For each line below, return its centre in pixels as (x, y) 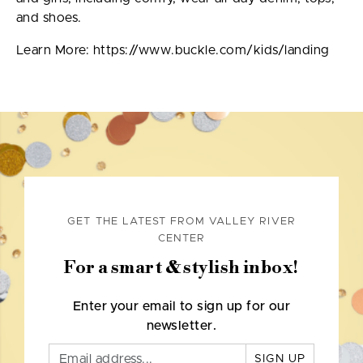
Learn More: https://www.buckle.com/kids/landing (173, 51)
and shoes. (49, 18)
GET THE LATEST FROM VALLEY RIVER (181, 222)
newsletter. (181, 326)
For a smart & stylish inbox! (181, 268)
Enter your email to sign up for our (181, 307)
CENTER (181, 239)
